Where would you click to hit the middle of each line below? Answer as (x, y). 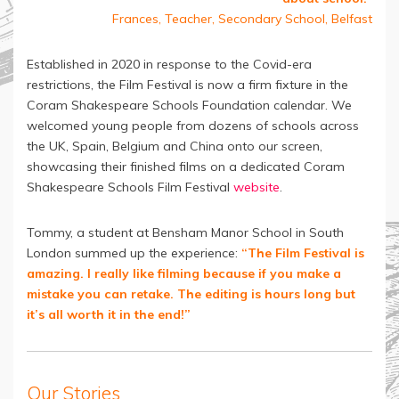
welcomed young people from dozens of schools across (193, 126)
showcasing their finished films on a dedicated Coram (186, 167)
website (256, 187)
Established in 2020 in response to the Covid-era (169, 65)
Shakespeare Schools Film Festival (130, 187)
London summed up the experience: (134, 253)
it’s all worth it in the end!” (109, 315)
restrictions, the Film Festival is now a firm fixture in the (187, 85)
